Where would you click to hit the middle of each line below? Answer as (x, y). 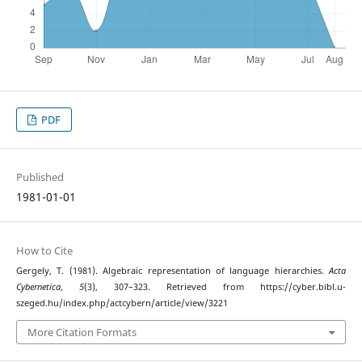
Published (40, 177)
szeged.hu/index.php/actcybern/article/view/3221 (122, 303)
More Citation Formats (82, 332)
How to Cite (44, 251)
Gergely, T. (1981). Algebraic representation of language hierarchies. (173, 271)
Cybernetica (38, 287)
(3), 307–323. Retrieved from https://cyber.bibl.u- (215, 287)
